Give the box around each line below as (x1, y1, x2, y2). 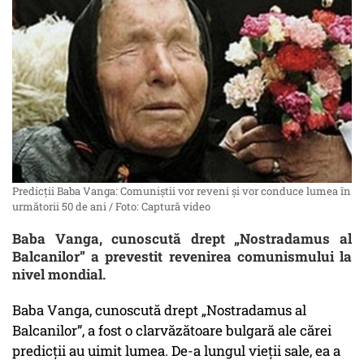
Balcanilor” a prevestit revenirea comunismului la (12, 247, 352, 266)
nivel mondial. (12, 265, 106, 284)
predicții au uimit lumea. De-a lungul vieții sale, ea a (12, 341, 340, 361)
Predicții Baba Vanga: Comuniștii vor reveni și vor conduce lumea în (12, 184, 351, 199)
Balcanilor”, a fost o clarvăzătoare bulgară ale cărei (12, 321, 331, 340)
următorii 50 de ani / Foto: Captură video (12, 199, 210, 214)
